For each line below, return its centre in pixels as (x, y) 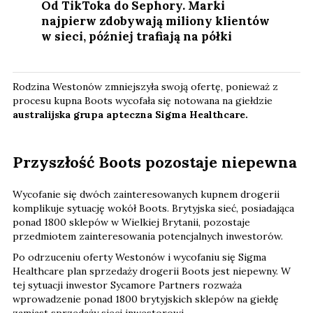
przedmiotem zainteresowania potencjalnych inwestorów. (148, 236)
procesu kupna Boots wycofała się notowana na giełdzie (143, 100)
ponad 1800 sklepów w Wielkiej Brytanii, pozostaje (131, 222)
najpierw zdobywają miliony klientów (156, 21)
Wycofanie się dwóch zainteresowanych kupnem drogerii (146, 194)
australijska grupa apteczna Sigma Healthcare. (132, 114)
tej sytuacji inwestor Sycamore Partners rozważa (127, 285)
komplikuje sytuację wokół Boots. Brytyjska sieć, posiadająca (153, 208)
